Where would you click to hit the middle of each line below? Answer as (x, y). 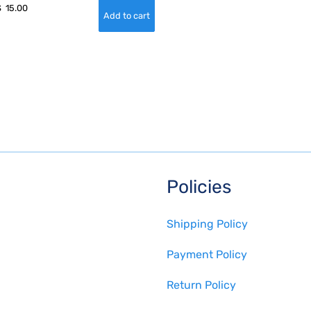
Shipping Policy (207, 224)
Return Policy (201, 285)
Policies (199, 187)
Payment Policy (207, 255)
